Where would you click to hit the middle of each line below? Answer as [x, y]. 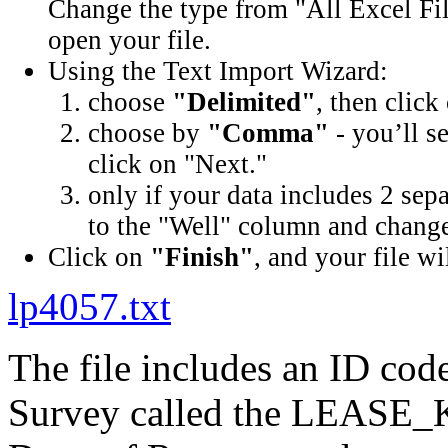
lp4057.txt [89, 306]
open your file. [129, 40]
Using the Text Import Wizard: [218, 71]
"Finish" [202, 257]
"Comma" [268, 133]
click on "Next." [177, 164]
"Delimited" [244, 102]
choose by [147, 133]
